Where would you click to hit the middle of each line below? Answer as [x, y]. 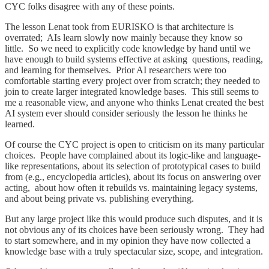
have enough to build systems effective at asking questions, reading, [134, 59]
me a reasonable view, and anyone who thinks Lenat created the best [134, 102]
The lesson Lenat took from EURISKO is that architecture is [119, 26]
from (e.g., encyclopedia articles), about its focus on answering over [133, 177]
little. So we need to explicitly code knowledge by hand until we [128, 48]
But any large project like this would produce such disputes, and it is [134, 219]
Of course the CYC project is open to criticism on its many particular [134, 144]
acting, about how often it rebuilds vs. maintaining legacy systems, [131, 187]
